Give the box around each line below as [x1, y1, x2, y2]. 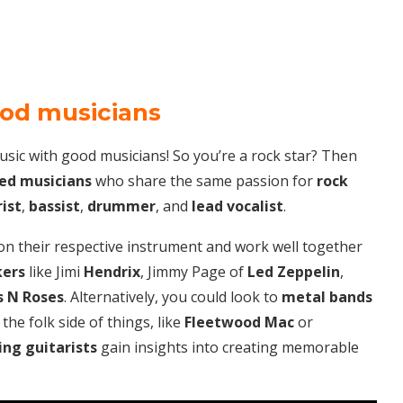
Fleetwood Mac [184, 311, 294, 332]
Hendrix [84, 261, 140, 282]
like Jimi [25, 261, 84, 282]
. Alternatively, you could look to [64, 286, 282, 307]
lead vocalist [192, 195, 283, 216]
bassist [29, 195, 80, 216]
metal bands [282, 286, 372, 307]
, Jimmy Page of [140, 261, 247, 282]
